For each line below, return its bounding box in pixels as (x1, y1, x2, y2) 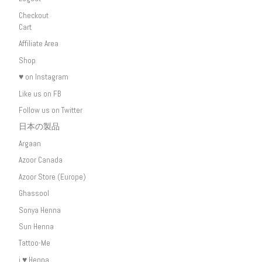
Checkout (18, 10, 49, 20)
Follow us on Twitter (18, 105, 82, 115)
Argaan (18, 138, 41, 149)
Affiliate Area (18, 39, 58, 49)
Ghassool (18, 188, 49, 199)
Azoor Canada (18, 155, 63, 166)
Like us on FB (18, 88, 61, 99)
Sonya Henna (18, 205, 61, 215)
